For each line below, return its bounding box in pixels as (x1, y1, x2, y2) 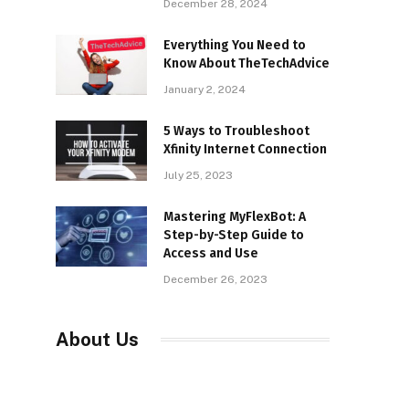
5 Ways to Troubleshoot (163, 122, 309, 139)
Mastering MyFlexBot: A (163, 208, 306, 225)
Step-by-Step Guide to (163, 226, 304, 243)
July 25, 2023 (163, 168, 233, 182)
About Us (56, 328, 139, 351)
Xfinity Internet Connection (163, 141, 327, 157)
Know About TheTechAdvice (163, 55, 330, 71)
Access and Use (163, 245, 258, 261)
